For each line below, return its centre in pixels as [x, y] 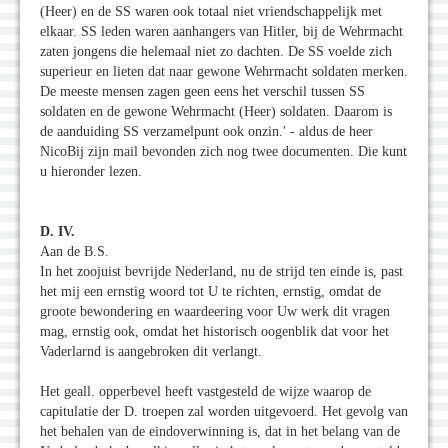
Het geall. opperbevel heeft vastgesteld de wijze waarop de [205, 391]
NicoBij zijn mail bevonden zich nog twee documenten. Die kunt [223, 151]
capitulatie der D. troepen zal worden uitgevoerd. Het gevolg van [224, 411]
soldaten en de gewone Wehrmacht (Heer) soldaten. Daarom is [216, 111]
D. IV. [57, 231]
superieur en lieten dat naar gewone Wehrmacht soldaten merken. [224, 71]
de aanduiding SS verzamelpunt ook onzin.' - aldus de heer [206, 131]
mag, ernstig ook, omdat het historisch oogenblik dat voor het [214, 331]
